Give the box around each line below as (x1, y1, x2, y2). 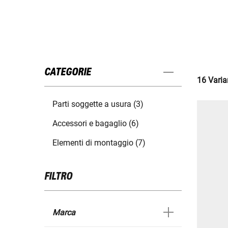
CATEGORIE (44, 67, 91, 78)
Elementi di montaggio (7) (52, 138, 146, 148)
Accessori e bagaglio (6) (52, 119, 139, 129)
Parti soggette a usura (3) (52, 99, 144, 109)
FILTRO (44, 171, 72, 183)
